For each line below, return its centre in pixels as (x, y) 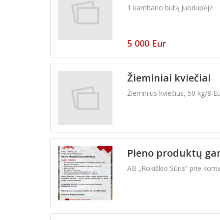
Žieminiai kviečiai (169, 78)
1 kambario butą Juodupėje (170, 7)
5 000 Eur (146, 43)
